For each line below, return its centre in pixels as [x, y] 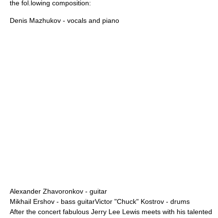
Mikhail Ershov [32, 201]
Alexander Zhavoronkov [46, 191]
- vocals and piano [90, 20]
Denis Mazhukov [35, 20]
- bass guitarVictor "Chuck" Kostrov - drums [122, 201]
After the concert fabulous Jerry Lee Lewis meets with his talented [111, 212]
